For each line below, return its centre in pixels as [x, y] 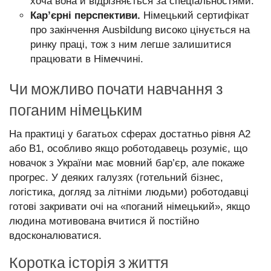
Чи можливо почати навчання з [116, 89]
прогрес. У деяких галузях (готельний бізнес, [116, 178]
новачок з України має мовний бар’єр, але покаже [127, 163]
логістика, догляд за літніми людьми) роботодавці [129, 192]
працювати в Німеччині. [87, 59]
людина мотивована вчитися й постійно [104, 221]
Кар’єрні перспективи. [85, 15]
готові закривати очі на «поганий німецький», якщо [129, 207]
